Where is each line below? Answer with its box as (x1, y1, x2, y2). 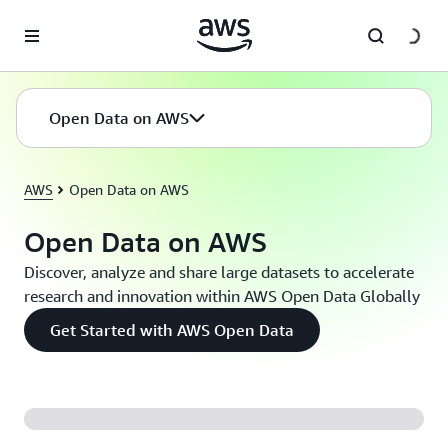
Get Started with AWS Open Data (50, 320, 294, 340)
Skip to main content (9, 12, 138, 28)
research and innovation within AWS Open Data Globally (24, 286, 420, 306)
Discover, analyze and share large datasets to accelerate (24, 262, 414, 282)
